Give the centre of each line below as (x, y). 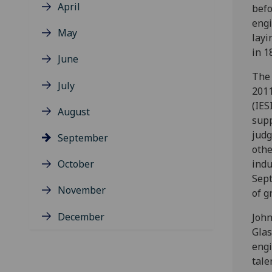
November (82, 190)
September (83, 138)
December (81, 216)
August (74, 111)
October (76, 164)
